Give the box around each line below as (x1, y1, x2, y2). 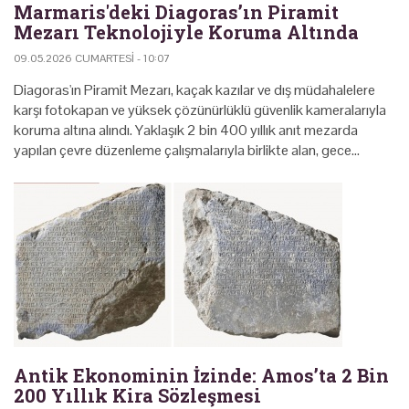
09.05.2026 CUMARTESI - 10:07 (14, 50, 170, 66)
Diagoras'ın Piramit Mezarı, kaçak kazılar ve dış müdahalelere (14, 79, 375, 100)
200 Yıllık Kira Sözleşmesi (14, 383, 261, 407)
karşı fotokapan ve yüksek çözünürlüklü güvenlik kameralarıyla (14, 100, 386, 120)
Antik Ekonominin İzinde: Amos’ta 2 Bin (14, 362, 389, 387)
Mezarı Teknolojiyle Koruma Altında (14, 19, 359, 44)
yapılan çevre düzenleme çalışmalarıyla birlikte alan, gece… (14, 140, 360, 160)
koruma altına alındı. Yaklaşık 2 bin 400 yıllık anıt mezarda (14, 120, 358, 140)
